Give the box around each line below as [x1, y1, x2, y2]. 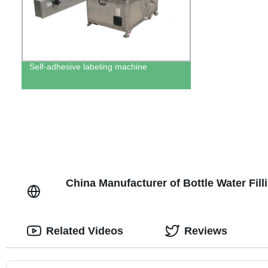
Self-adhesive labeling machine [29, 62, 147, 72]
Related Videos [45, 224, 123, 237]
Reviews [184, 224, 227, 237]
